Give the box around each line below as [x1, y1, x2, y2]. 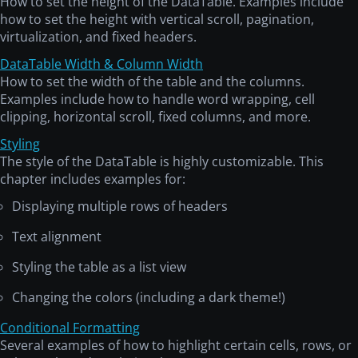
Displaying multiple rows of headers [12, 197, 228, 216]
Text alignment [12, 228, 101, 246]
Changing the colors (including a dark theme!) [12, 288, 285, 307]
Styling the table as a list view [12, 258, 186, 276]
